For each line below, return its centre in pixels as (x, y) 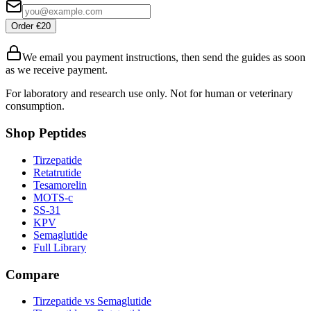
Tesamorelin (60, 185)
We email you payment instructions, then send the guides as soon (164, 58)
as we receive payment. (57, 70)
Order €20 (31, 26)
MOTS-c (53, 197)
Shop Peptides (46, 133)
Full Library (60, 247)
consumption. (35, 106)
